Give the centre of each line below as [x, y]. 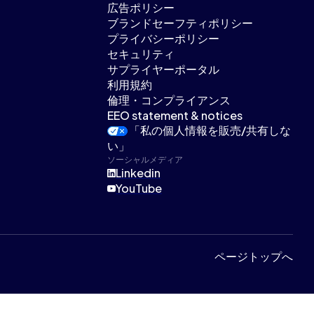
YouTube [139, 188]
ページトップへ [254, 256]
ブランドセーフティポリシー [180, 23]
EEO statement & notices [175, 115]
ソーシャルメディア [145, 159]
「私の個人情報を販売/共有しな [210, 130]
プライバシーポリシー [164, 38]
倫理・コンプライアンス [169, 100]
